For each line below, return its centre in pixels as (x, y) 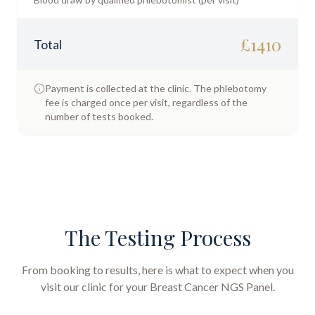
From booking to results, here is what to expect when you (157, 270)
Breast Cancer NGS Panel (211, 287)
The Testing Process (157, 238)
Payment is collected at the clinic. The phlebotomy (156, 88)
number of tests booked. (99, 116)
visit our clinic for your (95, 287)
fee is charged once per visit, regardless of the (146, 102)
